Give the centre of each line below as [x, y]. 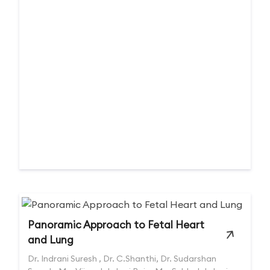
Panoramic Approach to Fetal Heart [116, 225]
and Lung [51, 240]
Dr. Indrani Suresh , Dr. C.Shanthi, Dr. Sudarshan [122, 259]
